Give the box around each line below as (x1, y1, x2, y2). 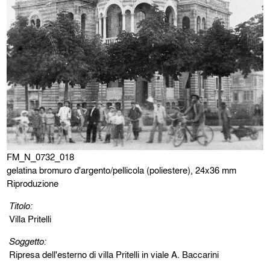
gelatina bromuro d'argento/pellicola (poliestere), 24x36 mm (7, 163, 237, 177)
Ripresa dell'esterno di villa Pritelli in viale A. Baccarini (9, 248, 219, 262)
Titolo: (9, 199, 33, 213)
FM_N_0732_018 (7, 150, 75, 164)
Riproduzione (7, 177, 59, 190)
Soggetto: (9, 234, 47, 248)
